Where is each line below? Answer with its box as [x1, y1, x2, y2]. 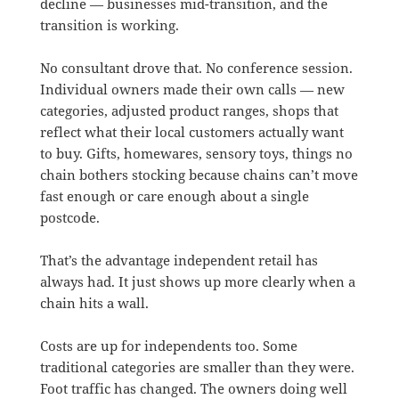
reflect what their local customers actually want [39, 122, 344, 141]
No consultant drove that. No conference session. [39, 58, 353, 77]
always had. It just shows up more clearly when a [39, 272, 355, 290]
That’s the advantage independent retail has [39, 250, 318, 269]
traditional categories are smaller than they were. [39, 357, 354, 376]
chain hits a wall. [39, 293, 149, 312]
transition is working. [39, 15, 179, 34]
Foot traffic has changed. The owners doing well [39, 379, 347, 397]
